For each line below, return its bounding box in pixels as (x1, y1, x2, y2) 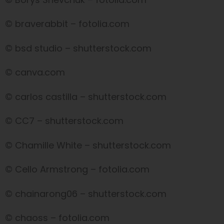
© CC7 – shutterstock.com (5, 114, 123, 127)
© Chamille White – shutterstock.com (5, 138, 171, 151)
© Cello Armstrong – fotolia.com (5, 163, 149, 176)
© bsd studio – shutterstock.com (5, 41, 151, 54)
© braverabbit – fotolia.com (5, 17, 129, 30)
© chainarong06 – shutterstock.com (5, 187, 166, 200)
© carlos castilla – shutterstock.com (5, 90, 166, 103)
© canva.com (5, 66, 65, 79)
